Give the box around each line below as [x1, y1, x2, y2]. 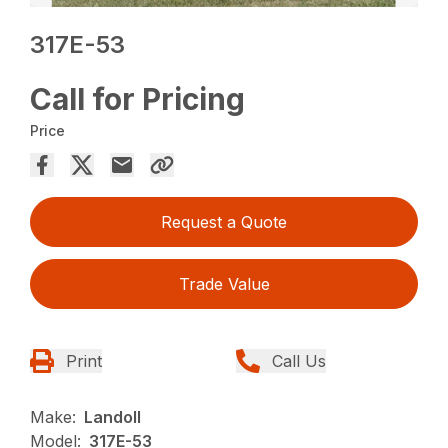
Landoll [84, 406, 142, 427]
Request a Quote [161, 211, 287, 232]
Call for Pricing [30, 80, 246, 117]
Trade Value [178, 273, 270, 294]
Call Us [272, 350, 326, 371]
